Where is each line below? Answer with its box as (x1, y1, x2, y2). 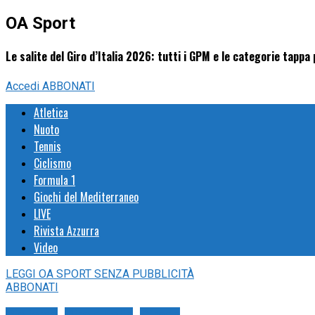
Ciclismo (34, 155, 71, 172)
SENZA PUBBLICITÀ (94, 267, 194, 281)
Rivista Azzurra (34, 222, 99, 240)
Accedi (6, 79, 42, 94)
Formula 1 (34, 172, 75, 189)
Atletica (34, 104, 68, 122)
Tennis (34, 138, 61, 155)
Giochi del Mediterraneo (34, 188, 139, 206)
